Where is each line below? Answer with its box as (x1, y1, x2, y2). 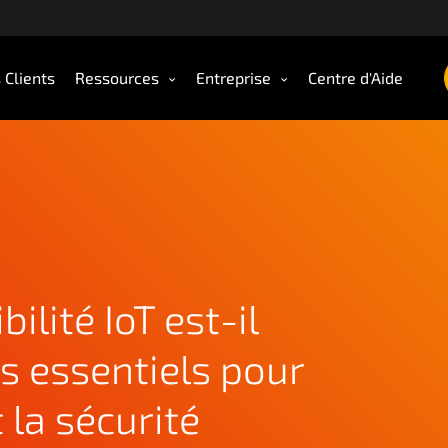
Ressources (75, 68, 159, 87)
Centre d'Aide (308, 68, 403, 87)
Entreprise (196, 68, 271, 87)
